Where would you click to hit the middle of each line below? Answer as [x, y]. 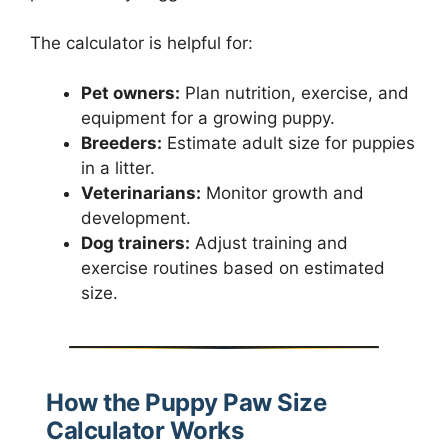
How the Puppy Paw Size [186, 403]
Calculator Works [144, 431]
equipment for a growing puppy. [208, 118]
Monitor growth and [282, 193]
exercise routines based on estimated [233, 268]
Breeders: [121, 143]
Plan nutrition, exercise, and [294, 93]
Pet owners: [130, 93]
